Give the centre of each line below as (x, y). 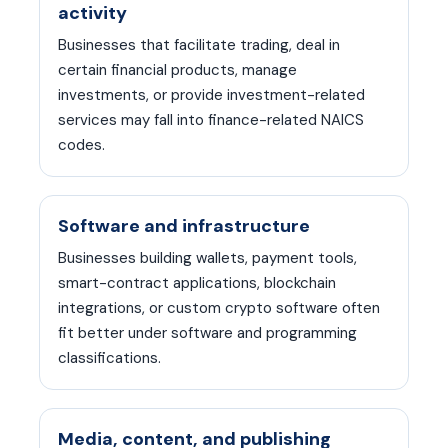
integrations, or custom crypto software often (219, 308)
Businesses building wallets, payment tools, (207, 258)
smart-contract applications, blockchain (197, 283)
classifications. (109, 358)
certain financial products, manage (177, 70)
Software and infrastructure (184, 226)
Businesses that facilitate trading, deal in (199, 45)
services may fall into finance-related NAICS (211, 120)
